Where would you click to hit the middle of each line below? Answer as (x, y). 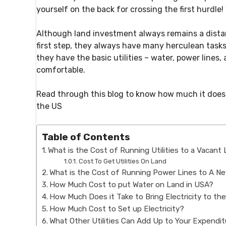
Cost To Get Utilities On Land (123, 161)
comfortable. (61, 70)
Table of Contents (86, 137)
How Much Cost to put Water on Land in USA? (132, 185)
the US (49, 106)
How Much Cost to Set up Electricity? (117, 209)
